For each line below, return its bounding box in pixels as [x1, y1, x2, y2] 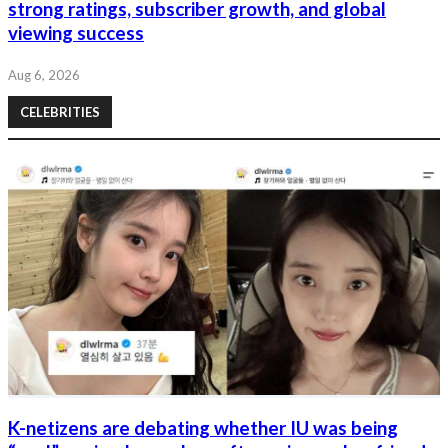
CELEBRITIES [20, 103, 100, 120]
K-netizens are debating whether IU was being [8, 417, 398, 440]
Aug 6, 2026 [8, 66, 80, 83]
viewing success [8, 22, 144, 45]
